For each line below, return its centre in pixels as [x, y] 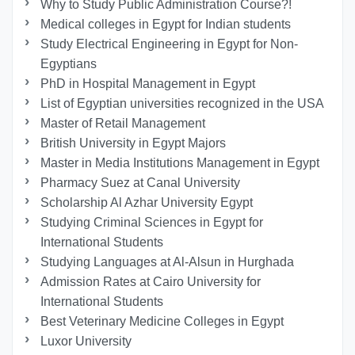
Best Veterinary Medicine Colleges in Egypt [162, 321]
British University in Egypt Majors [134, 143]
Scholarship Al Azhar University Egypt [147, 202]
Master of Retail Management [123, 123]
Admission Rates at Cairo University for [151, 281]
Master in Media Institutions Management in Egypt [180, 162]
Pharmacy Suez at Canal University [141, 182]
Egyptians [69, 63]
